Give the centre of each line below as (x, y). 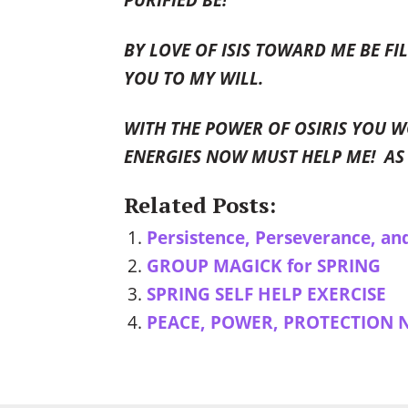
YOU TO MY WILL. (193, 78)
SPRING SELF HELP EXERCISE (266, 294)
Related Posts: (199, 205)
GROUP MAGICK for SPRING (263, 266)
